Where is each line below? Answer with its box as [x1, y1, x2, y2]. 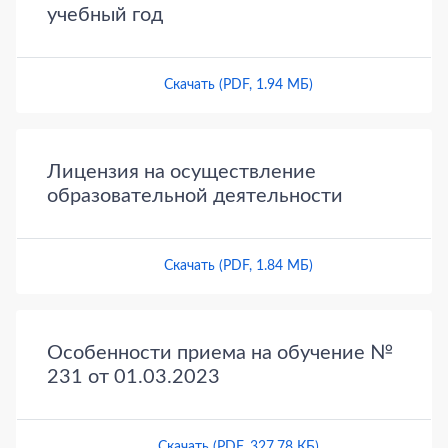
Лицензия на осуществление [47, 162, 316, 183]
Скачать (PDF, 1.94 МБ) [163, 78, 313, 93]
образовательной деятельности [47, 186, 343, 207]
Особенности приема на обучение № [47, 343, 393, 364]
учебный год [47, 5, 163, 26]
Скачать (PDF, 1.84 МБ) [163, 259, 313, 274]
